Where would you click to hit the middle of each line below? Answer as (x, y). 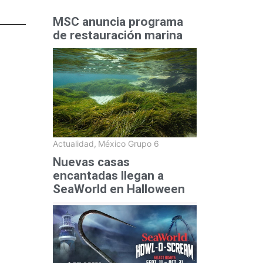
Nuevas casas (91, 162)
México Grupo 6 (128, 144)
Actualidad (73, 144)
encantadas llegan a (108, 176)
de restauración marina (117, 35)
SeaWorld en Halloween (119, 189)
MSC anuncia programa (118, 21)
